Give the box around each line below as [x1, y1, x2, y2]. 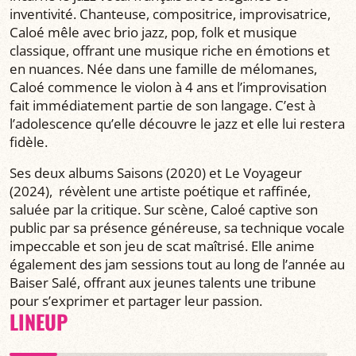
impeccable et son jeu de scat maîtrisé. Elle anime [10, 237, 315, 256]
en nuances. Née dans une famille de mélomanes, [10, 60, 317, 79]
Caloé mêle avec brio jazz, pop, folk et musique [10, 23, 297, 42]
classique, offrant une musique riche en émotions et [10, 41, 330, 60]
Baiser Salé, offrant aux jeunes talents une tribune [10, 273, 316, 292]
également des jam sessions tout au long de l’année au [10, 255, 345, 274]
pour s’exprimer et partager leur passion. [10, 292, 262, 311]
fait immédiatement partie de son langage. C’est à [10, 96, 315, 115]
